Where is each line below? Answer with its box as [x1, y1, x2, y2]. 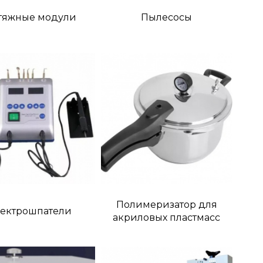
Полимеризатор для [116, 199, 217, 211]
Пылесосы [141, 11, 193, 23]
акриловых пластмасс [113, 212, 221, 224]
